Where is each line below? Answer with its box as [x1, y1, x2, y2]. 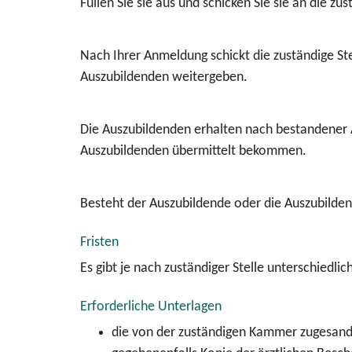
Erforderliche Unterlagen [80, 299, 222, 314]
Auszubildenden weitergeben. [80, 70, 247, 85]
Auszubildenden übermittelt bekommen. [80, 144, 306, 159]
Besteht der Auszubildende [80, 196, 231, 211]
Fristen [80, 235, 119, 250]
